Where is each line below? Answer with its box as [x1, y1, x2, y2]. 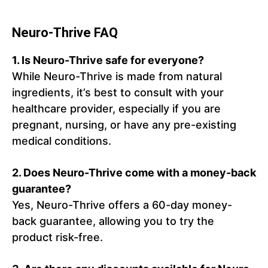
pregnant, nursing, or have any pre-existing [12, 118, 236, 132]
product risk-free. [12, 231, 103, 244]
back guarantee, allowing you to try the [12, 215, 214, 228]
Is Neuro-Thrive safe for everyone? [22, 54, 204, 67]
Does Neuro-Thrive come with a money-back [23, 166, 256, 179]
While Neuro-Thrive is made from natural [12, 70, 222, 83]
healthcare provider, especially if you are [12, 102, 221, 115]
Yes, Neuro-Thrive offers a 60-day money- [12, 199, 232, 212]
